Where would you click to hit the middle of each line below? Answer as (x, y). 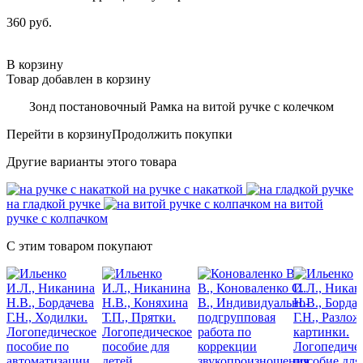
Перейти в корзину (59, 134)
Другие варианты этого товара (92, 161)
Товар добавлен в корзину (79, 79)
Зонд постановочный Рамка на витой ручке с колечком (181, 106)
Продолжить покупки (172, 134)
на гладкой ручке (53, 203)
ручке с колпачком (57, 218)
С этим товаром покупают (79, 246)
